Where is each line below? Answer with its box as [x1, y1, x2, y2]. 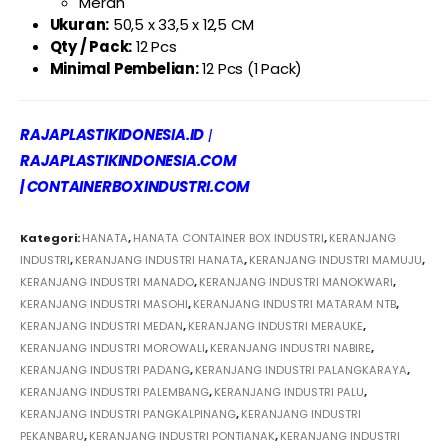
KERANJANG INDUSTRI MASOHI [20, 296, 188, 313]
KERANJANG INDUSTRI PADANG [20, 362, 190, 379]
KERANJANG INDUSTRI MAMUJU [249, 252, 422, 269]
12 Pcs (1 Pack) [198, 57, 303, 79]
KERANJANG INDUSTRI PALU [214, 384, 364, 401]
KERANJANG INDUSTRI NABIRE [210, 340, 371, 357]
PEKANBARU [20, 428, 84, 445]
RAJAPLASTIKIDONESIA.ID [20, 123, 205, 145]
